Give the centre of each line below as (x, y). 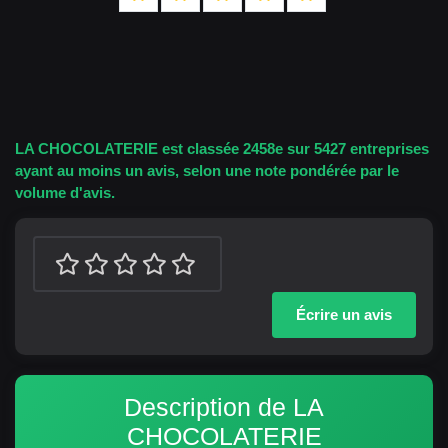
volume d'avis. (65, 192)
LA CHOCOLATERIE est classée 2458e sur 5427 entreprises (222, 148)
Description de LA (224, 407)
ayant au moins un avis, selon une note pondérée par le (207, 170)
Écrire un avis (343, 314)
